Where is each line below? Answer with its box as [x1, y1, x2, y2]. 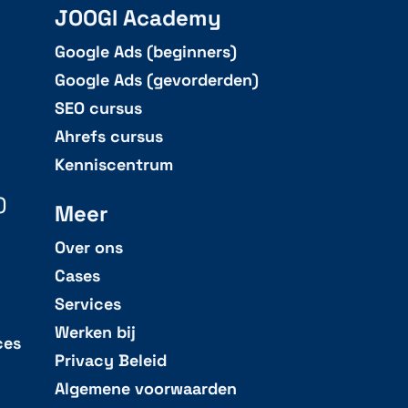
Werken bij [54, 321, 136, 342]
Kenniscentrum [54, 154, 173, 175]
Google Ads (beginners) [54, 41, 237, 62]
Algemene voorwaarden [54, 378, 237, 399]
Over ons [54, 237, 123, 258]
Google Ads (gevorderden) [54, 69, 259, 90]
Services [54, 293, 121, 314]
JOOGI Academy [54, 3, 221, 32]
